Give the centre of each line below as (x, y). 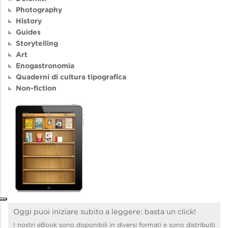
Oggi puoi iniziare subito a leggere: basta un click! (105, 211)
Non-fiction (36, 88)
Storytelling (37, 43)
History (29, 21)
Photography (39, 9)
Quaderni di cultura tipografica (71, 77)
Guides (28, 32)
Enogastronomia (45, 65)
